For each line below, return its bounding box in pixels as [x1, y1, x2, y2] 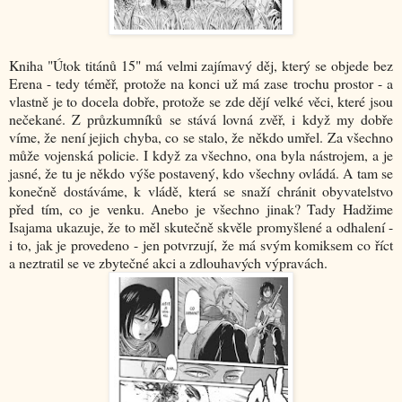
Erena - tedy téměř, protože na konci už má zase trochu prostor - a [9, 74, 393, 93]
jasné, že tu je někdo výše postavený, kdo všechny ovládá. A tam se [9, 163, 393, 183]
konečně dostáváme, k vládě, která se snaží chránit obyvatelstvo [9, 181, 393, 201]
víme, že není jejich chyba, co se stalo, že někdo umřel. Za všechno [9, 127, 393, 147]
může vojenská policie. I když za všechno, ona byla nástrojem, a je [9, 145, 393, 165]
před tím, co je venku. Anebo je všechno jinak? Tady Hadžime [9, 199, 393, 219]
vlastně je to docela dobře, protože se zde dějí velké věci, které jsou [9, 92, 393, 111]
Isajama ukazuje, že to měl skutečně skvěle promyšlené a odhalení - [9, 217, 393, 237]
